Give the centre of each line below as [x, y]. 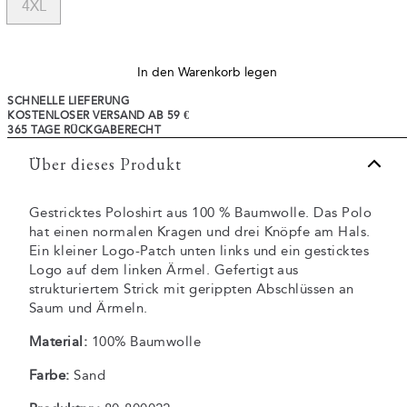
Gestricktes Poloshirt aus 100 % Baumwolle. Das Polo [201, 213]
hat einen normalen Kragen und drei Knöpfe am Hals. [200, 232]
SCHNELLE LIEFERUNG [68, 101]
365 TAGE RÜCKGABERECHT [84, 130]
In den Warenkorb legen [207, 72]
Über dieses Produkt [105, 164]
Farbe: [50, 375]
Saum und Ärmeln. [89, 308]
